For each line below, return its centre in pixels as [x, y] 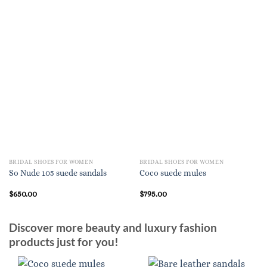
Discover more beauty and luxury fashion [113, 228]
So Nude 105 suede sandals [58, 173]
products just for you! [64, 242]
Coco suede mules [173, 173]
